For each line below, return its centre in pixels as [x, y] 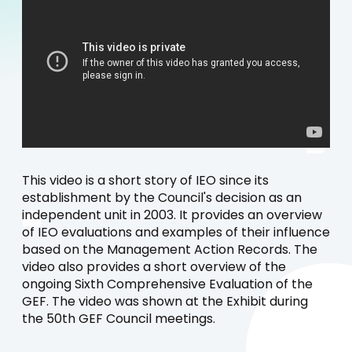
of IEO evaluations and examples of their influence [176, 233]
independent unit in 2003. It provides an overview [172, 216]
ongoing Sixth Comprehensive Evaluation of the [167, 285]
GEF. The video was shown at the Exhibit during [165, 302]
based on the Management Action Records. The [170, 250]
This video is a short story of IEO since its [145, 181]
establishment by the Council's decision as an [162, 198]
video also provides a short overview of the [154, 268]
